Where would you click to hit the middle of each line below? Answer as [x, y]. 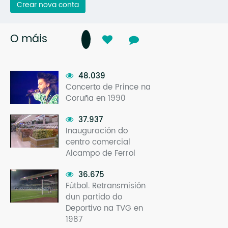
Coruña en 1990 [96, 98]
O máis [29, 39]
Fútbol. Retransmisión [106, 186]
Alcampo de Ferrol [101, 153]
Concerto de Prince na [108, 87]
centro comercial [98, 142]
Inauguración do [97, 131]
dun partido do [94, 197]
